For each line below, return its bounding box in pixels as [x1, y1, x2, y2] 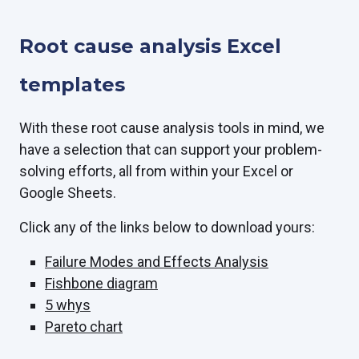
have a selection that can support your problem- [19, 140, 322, 158]
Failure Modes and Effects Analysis [45, 252, 268, 270]
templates [19, 72, 125, 96]
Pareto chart [45, 317, 123, 335]
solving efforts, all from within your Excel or [19, 162, 293, 179]
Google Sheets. [19, 184, 116, 201]
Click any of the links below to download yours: [19, 218, 315, 236]
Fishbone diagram [45, 274, 158, 292]
